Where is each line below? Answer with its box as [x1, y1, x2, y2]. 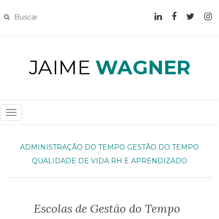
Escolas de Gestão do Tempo [34, 201, 180, 216]
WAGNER [95, 55, 191, 79]
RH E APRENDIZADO [111, 156, 187, 165]
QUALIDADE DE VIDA [32, 156, 109, 165]
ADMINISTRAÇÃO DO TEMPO [20, 143, 125, 152]
